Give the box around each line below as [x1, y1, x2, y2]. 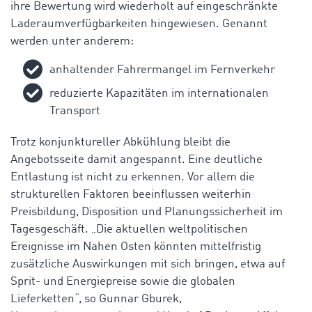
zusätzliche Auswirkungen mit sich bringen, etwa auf [10, 258, 285, 270]
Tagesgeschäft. [10, 223, 88, 235]
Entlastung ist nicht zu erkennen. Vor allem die [10, 171, 255, 183]
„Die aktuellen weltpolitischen [91, 223, 248, 235]
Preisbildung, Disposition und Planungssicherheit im [10, 205, 283, 218]
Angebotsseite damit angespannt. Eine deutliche [10, 153, 263, 166]
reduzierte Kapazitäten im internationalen [49, 87, 269, 100]
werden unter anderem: [10, 35, 134, 47]
